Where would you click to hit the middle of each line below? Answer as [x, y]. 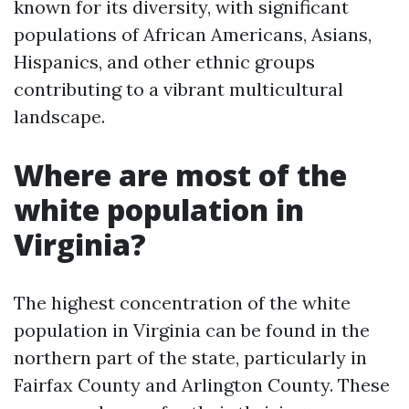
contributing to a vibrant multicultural [178, 89]
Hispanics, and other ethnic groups [164, 62]
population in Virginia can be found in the [192, 330]
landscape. [59, 116]
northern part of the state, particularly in [190, 357]
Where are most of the [180, 175]
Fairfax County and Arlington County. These [202, 385]
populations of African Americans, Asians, [193, 34]
